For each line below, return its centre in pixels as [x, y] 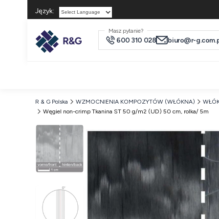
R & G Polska [52, 102]
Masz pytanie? [126, 31]
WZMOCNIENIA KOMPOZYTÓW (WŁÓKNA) [135, 102]
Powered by [75, 22]
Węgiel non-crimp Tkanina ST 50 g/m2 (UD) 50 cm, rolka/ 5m [126, 111]
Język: [45, 11]
